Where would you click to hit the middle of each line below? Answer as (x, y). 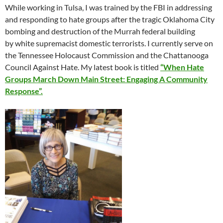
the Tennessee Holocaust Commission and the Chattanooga (107, 55)
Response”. (24, 91)
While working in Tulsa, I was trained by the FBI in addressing (109, 7)
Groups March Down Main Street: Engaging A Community (106, 79)
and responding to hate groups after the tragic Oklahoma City (110, 19)
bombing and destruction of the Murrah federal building (100, 31)
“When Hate (182, 67)
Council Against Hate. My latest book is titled (83, 67)
